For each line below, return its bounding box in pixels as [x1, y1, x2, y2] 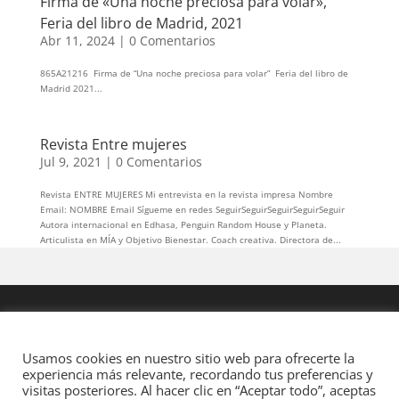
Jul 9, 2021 [39, 152, 102, 170]
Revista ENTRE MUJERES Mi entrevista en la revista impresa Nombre [39, 187, 333, 200]
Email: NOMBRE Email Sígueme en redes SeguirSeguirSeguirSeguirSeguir [39, 202, 345, 216]
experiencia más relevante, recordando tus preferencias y [22, 365, 373, 383]
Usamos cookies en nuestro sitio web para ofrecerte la [22, 349, 354, 367]
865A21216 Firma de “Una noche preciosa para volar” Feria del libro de [39, 66, 348, 79]
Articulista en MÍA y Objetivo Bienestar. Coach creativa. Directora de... [39, 232, 341, 246]
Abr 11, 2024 [39, 31, 115, 49]
